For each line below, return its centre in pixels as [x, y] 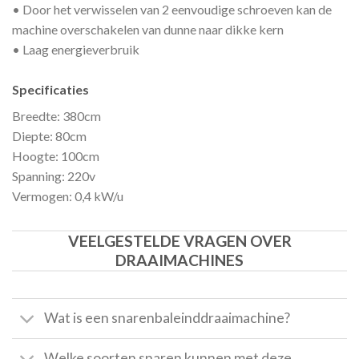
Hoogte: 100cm [56, 155]
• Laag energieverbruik [76, 49]
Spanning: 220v [54, 175]
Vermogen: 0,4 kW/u [68, 196]
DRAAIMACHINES [179, 260]
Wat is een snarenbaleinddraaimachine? [167, 318]
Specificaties [50, 89]
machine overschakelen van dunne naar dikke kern [148, 29]
